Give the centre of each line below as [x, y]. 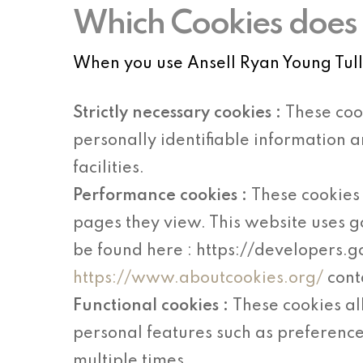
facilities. [109, 169]
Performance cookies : [162, 196]
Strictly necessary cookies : [179, 113]
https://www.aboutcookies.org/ [199, 279]
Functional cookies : [153, 306]
